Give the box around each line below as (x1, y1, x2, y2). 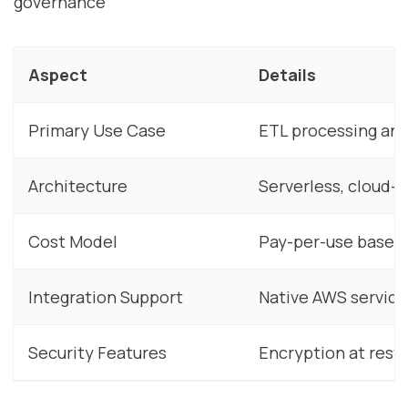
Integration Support (28, 285, 183, 308)
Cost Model (28, 229, 117, 252)
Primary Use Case (28, 118, 166, 141)
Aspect (28, 63, 87, 86)
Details (259, 63, 316, 86)
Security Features (28, 341, 167, 363)
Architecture (28, 174, 127, 197)
